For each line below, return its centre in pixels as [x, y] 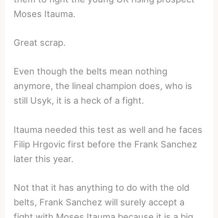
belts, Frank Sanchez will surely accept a [99, 202]
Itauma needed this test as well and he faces [108, 129]
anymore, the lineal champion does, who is [103, 86]
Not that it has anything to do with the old [102, 187]
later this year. [44, 158]
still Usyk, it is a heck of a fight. [79, 100]
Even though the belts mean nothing [91, 71]
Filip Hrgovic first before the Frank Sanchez [106, 144]
